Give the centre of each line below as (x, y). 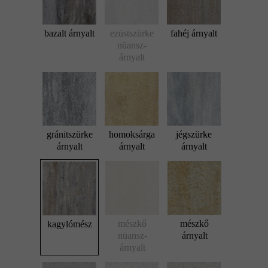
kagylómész (69, 224)
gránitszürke (69, 135)
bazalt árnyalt (69, 33)
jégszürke (194, 135)
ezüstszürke (132, 33)
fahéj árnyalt (194, 33)
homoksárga (132, 135)
